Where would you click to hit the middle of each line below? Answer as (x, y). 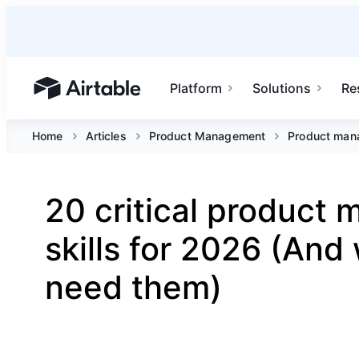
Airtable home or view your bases (135, 96)
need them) (133, 287)
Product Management (207, 136)
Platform (196, 88)
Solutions (282, 88)
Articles (106, 136)
